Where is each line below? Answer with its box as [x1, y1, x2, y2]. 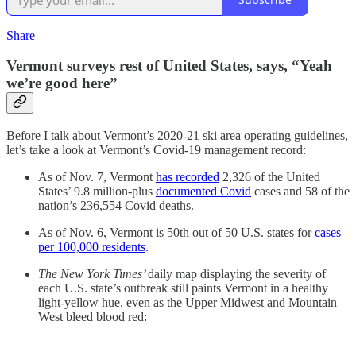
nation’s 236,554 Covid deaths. [38, 198, 194, 212]
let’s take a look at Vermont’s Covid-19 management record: [6, 142, 306, 157]
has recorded [156, 169, 219, 184]
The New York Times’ [38, 266, 148, 281]
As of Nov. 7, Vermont [38, 169, 156, 184]
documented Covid [156, 184, 251, 198]
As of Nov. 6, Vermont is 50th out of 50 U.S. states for [38, 225, 315, 239]
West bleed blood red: [38, 309, 147, 323]
